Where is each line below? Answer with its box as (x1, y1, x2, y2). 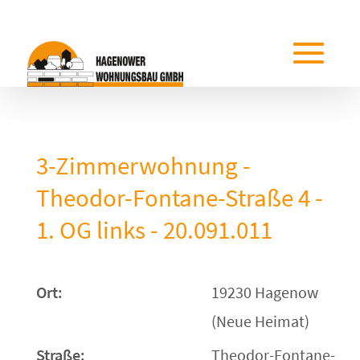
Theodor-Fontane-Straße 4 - (35, 182, 323, 213)
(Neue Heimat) (211, 311, 309, 331)
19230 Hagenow (211, 282, 318, 302)
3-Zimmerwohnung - (35, 149, 251, 181)
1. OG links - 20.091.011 (35, 214, 272, 245)
